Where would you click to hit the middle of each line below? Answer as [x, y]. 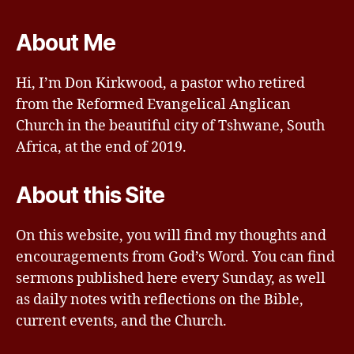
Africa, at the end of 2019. [101, 147]
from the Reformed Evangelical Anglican [153, 105]
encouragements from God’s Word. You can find [175, 257]
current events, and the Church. [121, 321]
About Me [66, 43]
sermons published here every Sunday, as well [171, 279]
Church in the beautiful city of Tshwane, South [170, 126]
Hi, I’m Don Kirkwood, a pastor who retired [160, 83]
